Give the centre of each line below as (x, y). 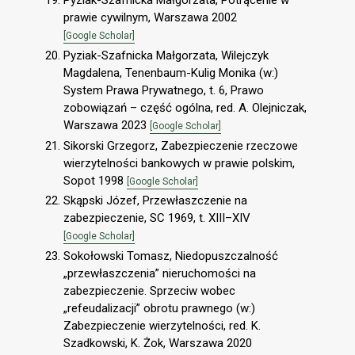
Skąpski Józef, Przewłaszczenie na (155, 201)
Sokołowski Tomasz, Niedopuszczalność (171, 256)
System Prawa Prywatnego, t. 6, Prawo (164, 90)
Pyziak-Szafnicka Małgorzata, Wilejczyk (166, 55)
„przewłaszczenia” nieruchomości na (160, 274)
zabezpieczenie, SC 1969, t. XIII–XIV (157, 218)
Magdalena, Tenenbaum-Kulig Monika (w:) (171, 73)
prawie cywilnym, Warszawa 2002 (150, 18)
